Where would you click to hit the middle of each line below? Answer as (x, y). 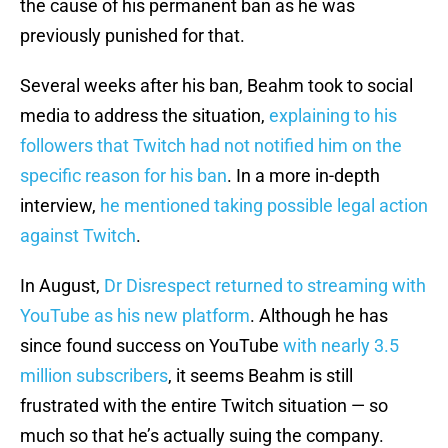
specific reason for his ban (123, 176)
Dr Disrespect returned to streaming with (265, 286)
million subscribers (94, 376)
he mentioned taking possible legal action (264, 206)
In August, (62, 286)
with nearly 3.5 (341, 346)
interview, (60, 206)
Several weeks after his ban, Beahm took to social (216, 86)
